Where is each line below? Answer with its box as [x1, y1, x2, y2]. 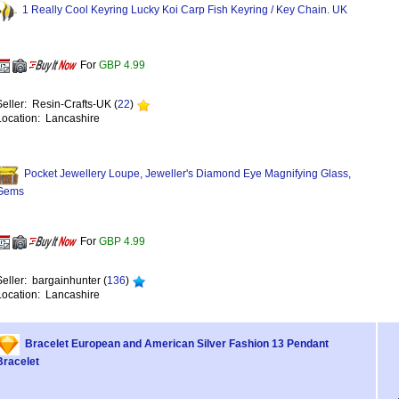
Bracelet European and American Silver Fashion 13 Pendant [25, 338, 330, 351]
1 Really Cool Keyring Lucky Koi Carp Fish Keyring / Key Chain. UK [22, 4, 347, 17]
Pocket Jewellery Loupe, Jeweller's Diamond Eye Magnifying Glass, [24, 167, 351, 181]
